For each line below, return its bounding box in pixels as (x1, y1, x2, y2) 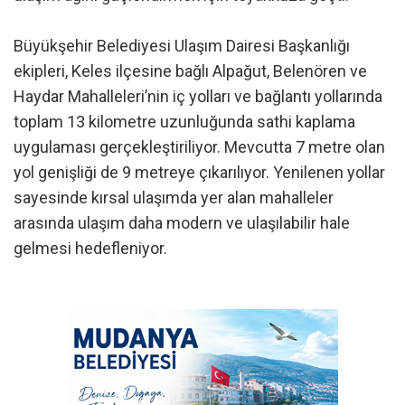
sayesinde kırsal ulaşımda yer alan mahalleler (14, 188, 334, 208)
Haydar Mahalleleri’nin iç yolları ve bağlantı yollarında (14, 87, 382, 107)
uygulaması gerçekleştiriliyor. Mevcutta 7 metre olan (14, 137, 385, 157)
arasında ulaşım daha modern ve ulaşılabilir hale (14, 213, 350, 233)
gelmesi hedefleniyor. (14, 239, 167, 259)
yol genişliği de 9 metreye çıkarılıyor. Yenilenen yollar (14, 163, 385, 183)
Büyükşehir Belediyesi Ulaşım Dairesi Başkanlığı (14, 36, 350, 56)
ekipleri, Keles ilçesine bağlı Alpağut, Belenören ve (14, 61, 367, 81)
